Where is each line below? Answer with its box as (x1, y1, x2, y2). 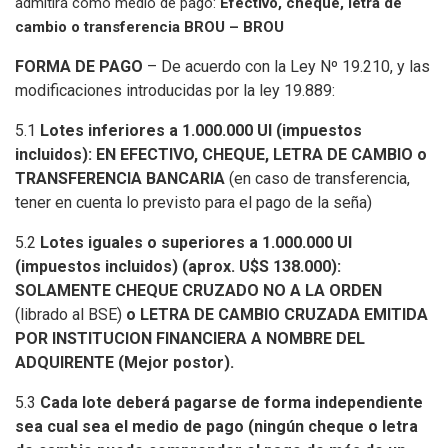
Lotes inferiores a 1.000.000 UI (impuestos (40, 120, 362, 140)
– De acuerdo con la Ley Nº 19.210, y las (147, 56, 430, 76)
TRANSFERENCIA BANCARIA (15, 168, 225, 188)
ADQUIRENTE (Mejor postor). (15, 352, 234, 372)
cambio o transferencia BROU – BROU (15, 17, 284, 36)
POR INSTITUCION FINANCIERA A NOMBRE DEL (15, 328, 365, 348)
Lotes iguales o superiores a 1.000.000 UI (40, 232, 352, 252)
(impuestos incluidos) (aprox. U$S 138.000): (15, 256, 341, 276)
